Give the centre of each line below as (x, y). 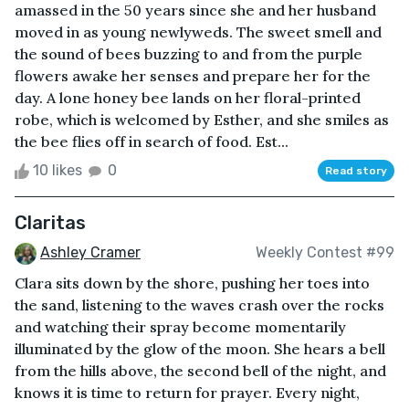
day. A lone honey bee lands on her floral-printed (188, 97)
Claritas (50, 222)
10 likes (58, 170)
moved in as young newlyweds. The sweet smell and (198, 31)
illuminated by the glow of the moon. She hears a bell (200, 348)
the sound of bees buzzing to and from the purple (189, 53)
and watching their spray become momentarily (180, 326)
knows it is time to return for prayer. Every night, (187, 392)
